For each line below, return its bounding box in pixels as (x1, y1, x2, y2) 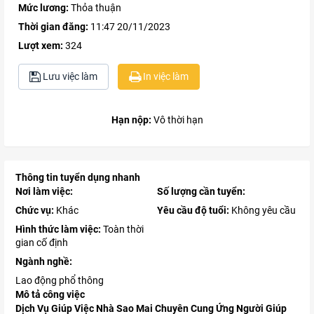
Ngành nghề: (15, 256, 72, 268)
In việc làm (141, 71, 189, 82)
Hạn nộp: (111, 114, 153, 126)
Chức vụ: (15, 205, 54, 217)
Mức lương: (18, 2, 69, 13)
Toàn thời (101, 224, 144, 235)
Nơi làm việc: (15, 186, 73, 198)
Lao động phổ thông (15, 275, 104, 287)
